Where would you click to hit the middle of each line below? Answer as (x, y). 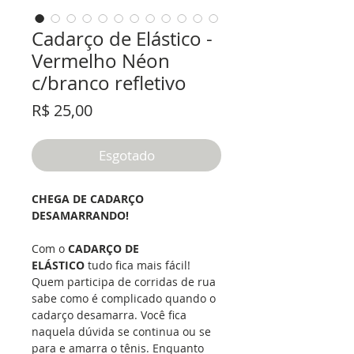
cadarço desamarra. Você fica (109, 315)
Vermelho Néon (101, 61)
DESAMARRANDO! (82, 216)
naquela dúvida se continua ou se (121, 332)
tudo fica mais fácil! (137, 265)
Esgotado (126, 156)
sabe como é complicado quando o (124, 299)
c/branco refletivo (109, 83)
